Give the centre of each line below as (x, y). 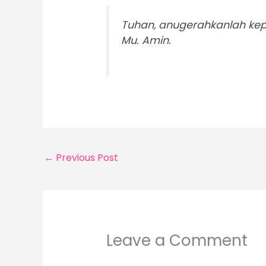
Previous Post (86, 157)
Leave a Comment (177, 240)
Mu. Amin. (146, 40)
